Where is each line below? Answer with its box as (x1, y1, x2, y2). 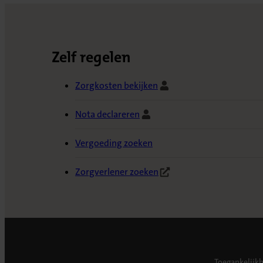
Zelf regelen (52, 48, 131, 68)
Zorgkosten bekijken (75, 79, 158, 92)
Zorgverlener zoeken (75, 166, 159, 178)
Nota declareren (75, 108, 140, 121)
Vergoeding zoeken (75, 137, 153, 150)
